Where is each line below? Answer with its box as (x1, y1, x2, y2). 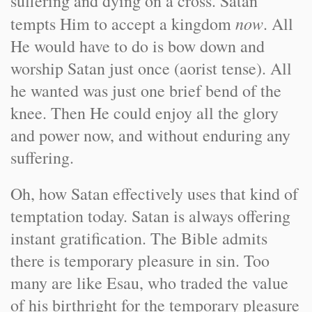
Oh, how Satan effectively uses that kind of (10, 182, 298, 205)
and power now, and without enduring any (10, 124, 290, 146)
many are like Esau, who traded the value (10, 272, 288, 294)
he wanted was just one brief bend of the (10, 79, 281, 102)
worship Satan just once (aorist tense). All (10, 57, 292, 79)
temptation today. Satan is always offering (10, 205, 290, 227)
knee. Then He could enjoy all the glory (10, 102, 279, 124)
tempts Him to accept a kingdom (10, 13, 235, 35)
